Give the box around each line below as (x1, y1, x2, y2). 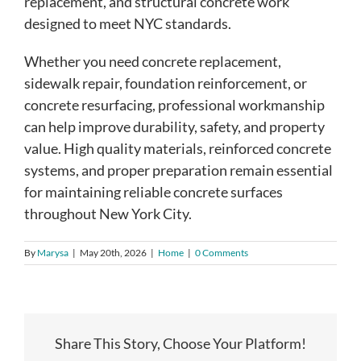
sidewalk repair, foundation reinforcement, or (24, 73, 307, 92)
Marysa (37, 246, 68, 259)
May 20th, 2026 (80, 246, 147, 259)
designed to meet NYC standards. (24, 14, 231, 32)
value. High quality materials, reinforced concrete (24, 139, 331, 157)
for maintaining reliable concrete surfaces (24, 182, 283, 201)
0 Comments (195, 246, 248, 259)
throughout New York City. (24, 204, 192, 222)
